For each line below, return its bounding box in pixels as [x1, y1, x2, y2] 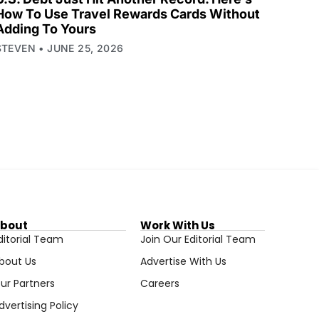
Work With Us [140, 218, 215, 234]
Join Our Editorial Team [140, 232, 256, 247]
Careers [140, 276, 179, 291]
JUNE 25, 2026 [43, 42, 124, 55]
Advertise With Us [140, 254, 226, 269]
